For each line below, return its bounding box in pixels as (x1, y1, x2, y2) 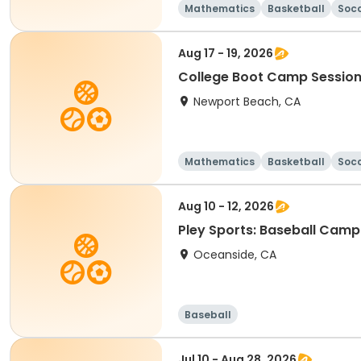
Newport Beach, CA (193, 93, 301, 110)
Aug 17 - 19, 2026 (178, 45, 273, 61)
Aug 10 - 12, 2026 (178, 198, 274, 214)
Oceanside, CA (193, 247, 276, 263)
